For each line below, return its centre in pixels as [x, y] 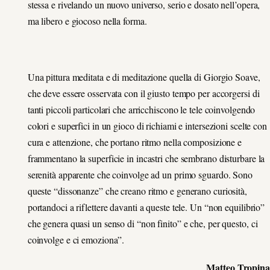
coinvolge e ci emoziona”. [76, 239]
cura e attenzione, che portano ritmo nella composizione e [135, 142]
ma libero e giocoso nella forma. [87, 21]
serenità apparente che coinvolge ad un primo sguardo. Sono [140, 174]
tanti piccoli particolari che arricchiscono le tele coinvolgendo [141, 109]
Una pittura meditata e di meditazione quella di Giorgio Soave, [144, 77]
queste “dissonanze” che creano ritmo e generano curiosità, [137, 190]
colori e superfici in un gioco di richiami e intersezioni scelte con [147, 125]
